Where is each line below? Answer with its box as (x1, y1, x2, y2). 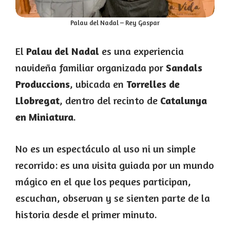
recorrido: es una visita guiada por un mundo (15, 159, 214, 172)
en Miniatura (15, 110, 73, 124)
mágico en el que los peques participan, (15, 175, 191, 188)
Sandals (166, 61, 202, 74)
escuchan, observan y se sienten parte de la (15, 191, 210, 205)
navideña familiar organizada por (15, 61, 166, 74)
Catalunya (160, 94, 207, 107)
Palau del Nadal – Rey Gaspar (70, 18, 160, 27)
